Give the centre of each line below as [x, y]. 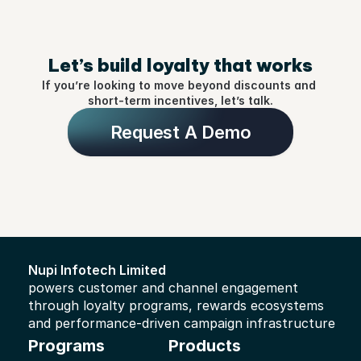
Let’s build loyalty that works [180, 65]
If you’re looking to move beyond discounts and [179, 85]
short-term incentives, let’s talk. [180, 100]
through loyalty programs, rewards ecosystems [176, 305]
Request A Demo [180, 132]
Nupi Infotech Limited [99, 270]
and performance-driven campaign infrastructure [182, 323]
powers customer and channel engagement [163, 288]
